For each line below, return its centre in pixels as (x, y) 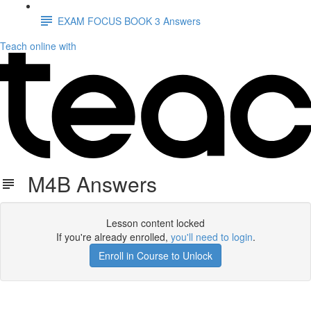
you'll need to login (211, 237)
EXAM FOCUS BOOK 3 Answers (129, 20)
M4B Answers (87, 184)
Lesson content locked (155, 223)
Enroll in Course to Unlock (155, 255)
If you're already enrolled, (113, 237)
